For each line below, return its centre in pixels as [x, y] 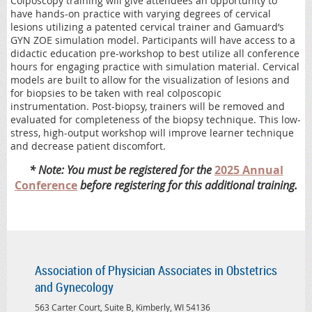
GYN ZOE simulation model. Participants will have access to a [153, 40]
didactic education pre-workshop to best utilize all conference [155, 54]
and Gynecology [74, 287]
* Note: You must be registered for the [122, 170]
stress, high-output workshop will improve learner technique [152, 133]
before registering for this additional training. [187, 186]
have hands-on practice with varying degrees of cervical [141, 14]
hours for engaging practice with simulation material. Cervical [155, 67]
